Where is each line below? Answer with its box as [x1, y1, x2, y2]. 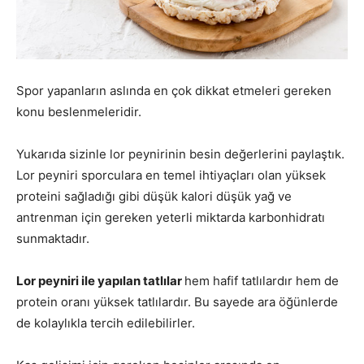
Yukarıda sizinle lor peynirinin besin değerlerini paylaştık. [16, 145, 344, 162]
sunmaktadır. [16, 230, 89, 246]
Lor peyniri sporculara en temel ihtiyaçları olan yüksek [16, 167, 326, 183]
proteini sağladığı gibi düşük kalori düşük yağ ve [16, 188, 292, 204]
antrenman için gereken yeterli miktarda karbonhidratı [16, 209, 325, 225]
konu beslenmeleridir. [16, 103, 141, 119]
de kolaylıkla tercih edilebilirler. [16, 314, 195, 331]
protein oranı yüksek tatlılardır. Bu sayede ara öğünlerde [16, 293, 338, 310]
